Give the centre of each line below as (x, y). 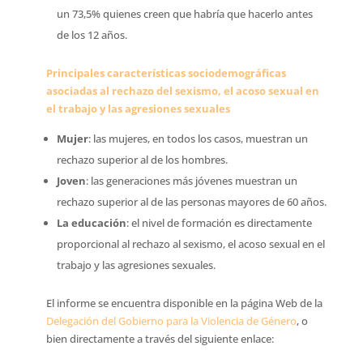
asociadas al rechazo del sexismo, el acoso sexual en (182, 91)
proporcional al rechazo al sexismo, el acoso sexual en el (190, 244)
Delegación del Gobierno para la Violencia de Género (171, 321)
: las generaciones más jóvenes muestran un (191, 181)
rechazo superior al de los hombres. (142, 160)
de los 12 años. (92, 35)
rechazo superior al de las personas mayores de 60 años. (191, 202)
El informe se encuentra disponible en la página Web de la (184, 303)
